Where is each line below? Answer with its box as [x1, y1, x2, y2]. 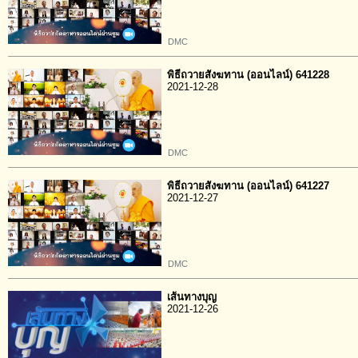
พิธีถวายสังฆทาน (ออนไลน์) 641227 [167, 180, 329, 192]
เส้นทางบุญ [167, 291, 217, 303]
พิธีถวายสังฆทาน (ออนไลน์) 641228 [167, 69, 329, 81]
